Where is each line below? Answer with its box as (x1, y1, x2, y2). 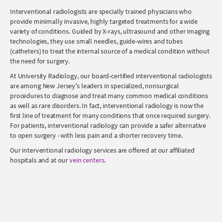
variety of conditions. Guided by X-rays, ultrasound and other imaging (10, 27, 210, 36)
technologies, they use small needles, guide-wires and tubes (10, 37, 183, 46)
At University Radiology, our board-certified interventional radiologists (10, 71, 212, 80)
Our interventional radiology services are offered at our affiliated (10, 146, 195, 155)
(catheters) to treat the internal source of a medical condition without (10, 47, 210, 55)
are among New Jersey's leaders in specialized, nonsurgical (10, 81, 179, 90)
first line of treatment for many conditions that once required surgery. (10, 111, 211, 120)
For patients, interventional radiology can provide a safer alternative (10, 121, 207, 130)
